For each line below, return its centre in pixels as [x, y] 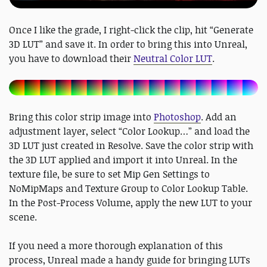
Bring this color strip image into [81, 117]
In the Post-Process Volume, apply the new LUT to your [131, 202]
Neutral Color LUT [173, 58]
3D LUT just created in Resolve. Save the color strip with [131, 145]
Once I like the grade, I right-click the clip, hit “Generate [131, 30]
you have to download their [71, 58]
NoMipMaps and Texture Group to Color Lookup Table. [128, 188]
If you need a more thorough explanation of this [116, 245]
